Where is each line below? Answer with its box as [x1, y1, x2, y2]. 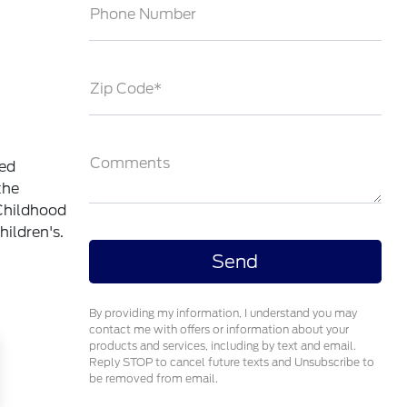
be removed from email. [88, 372, 218, 385]
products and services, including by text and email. [88, 339, 356, 352]
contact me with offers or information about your [88, 323, 349, 336]
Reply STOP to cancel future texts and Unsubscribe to [88, 355, 374, 369]
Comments [89, 154, 170, 172]
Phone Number [89, 5, 196, 23]
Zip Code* [89, 80, 162, 97]
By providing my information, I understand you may [88, 306, 357, 320]
